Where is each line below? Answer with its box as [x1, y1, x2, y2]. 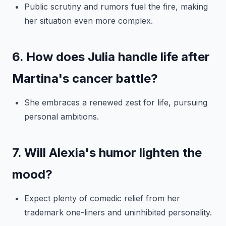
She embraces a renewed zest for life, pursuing [24, 97, 207, 107]
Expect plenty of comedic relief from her [24, 193, 180, 203]
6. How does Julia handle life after [12, 49, 210, 64]
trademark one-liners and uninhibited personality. [24, 207, 212, 217]
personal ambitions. [24, 111, 99, 122]
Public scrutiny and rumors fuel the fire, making [24, 2, 208, 12]
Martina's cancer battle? [12, 71, 158, 86]
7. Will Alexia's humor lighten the [12, 145, 202, 160]
